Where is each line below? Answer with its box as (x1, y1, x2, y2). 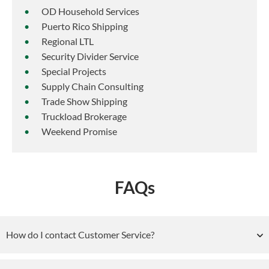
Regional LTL (41, 35, 94, 47)
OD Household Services (41, 5, 139, 17)
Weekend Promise (41, 125, 117, 138)
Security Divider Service (41, 50, 139, 62)
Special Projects (41, 65, 106, 77)
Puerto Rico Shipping (41, 20, 128, 32)
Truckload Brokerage (41, 110, 127, 122)
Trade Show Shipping (41, 95, 127, 107)
